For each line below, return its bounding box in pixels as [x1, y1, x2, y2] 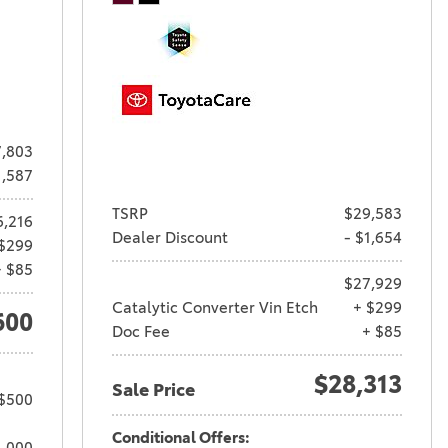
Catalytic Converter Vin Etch [111, 297, 318, 317]
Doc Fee [111, 321, 170, 341]
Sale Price [111, 378, 195, 401]
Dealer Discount [111, 227, 228, 247]
